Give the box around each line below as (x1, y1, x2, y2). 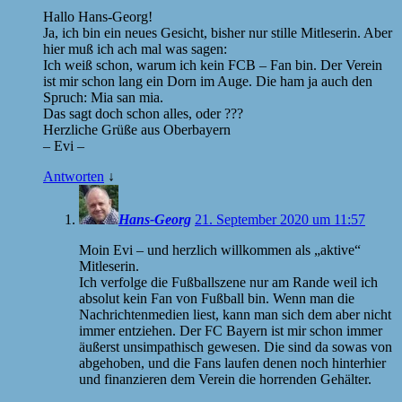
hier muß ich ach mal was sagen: (43, 40, 227, 57)
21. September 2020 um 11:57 (195, 211, 365, 227)
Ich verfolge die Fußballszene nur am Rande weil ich (79, 274, 378, 290)
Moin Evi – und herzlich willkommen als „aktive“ (79, 241, 361, 258)
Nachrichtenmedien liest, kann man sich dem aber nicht (79, 306, 391, 322)
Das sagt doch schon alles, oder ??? (43, 105, 243, 121)
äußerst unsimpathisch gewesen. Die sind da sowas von (79, 338, 392, 354)
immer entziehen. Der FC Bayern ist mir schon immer (79, 322, 382, 338)
